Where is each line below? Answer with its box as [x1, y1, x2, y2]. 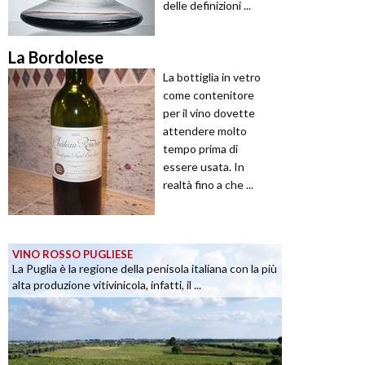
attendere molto [163, 124, 247, 139]
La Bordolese [8, 47, 103, 68]
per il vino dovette [163, 106, 255, 121]
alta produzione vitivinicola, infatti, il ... [12, 278, 201, 292]
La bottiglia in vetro [163, 70, 261, 85]
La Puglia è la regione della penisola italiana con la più [12, 262, 277, 276]
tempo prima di [163, 142, 238, 156]
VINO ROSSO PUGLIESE [12, 248, 133, 262]
